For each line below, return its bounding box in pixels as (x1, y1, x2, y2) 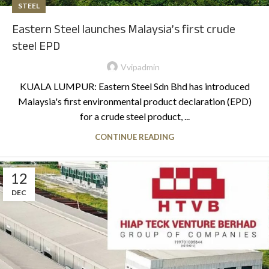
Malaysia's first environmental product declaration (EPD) (17, 95, 252, 107)
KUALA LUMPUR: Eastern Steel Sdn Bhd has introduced (19, 80, 250, 92)
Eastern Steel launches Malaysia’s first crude (12, 18, 235, 41)
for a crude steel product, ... (79, 110, 190, 122)
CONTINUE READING (95, 131, 174, 142)
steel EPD (12, 35, 60, 58)
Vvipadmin (120, 61, 160, 72)
